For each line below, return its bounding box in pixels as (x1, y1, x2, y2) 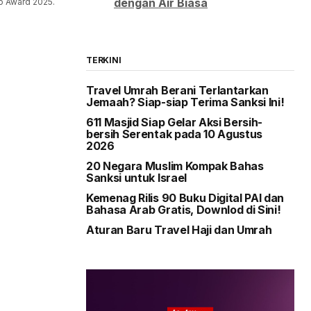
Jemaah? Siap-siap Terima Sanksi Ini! (86, 94, 285, 109)
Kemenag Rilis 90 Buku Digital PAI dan (86, 190, 285, 205)
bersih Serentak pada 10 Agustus (86, 126, 263, 141)
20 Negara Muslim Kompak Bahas (86, 158, 264, 173)
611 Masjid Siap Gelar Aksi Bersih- (86, 115, 263, 129)
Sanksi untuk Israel (86, 170, 187, 185)
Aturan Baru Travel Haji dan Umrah (86, 222, 272, 237)
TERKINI (86, 54, 121, 65)
